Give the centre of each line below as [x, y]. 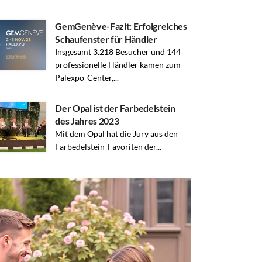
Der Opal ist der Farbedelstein [115, 108]
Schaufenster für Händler [106, 39]
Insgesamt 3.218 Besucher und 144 [118, 52]
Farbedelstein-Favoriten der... [108, 147]
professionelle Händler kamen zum [118, 65]
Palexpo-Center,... [87, 78]
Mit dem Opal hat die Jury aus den [117, 134]
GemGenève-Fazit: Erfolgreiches [121, 26]
